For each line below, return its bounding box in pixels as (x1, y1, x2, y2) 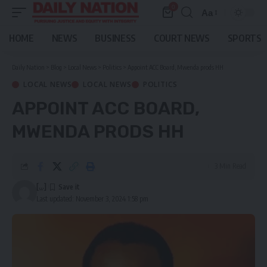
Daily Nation (12, 63, 45, 71)
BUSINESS (95, 32, 136, 44)
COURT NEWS (153, 32, 210, 44)
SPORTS (227, 32, 262, 44)
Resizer (201, 29, 232, 39)
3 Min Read (215, 162, 246, 170)
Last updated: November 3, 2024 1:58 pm (36, 194, 148, 203)
